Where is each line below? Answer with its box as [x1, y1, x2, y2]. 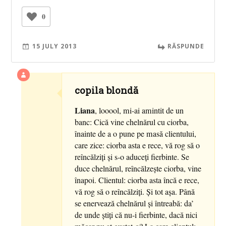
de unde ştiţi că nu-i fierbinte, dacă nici [75, 209, 198, 220]
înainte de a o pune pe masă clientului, [75, 128, 197, 139]
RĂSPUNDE [167, 41, 204, 50]
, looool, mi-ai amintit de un [95, 104, 184, 116]
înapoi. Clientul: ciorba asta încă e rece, [75, 174, 200, 186]
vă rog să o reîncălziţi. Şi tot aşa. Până [75, 186, 195, 197]
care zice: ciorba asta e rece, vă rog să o [75, 139, 200, 151]
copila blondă [75, 83, 139, 96]
